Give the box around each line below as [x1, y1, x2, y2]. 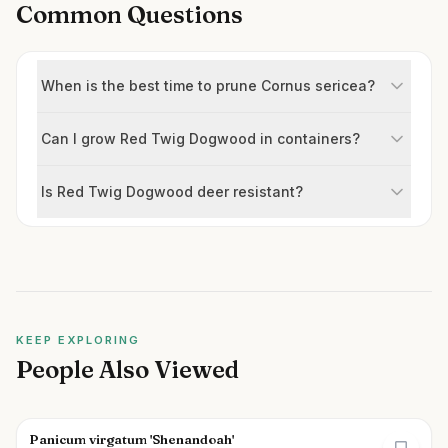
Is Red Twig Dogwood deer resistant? [41, 183, 303, 200]
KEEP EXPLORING [16, 333, 140, 347]
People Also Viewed [16, 355, 239, 384]
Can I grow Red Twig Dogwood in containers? [41, 130, 360, 147]
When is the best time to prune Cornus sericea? [41, 77, 375, 94]
